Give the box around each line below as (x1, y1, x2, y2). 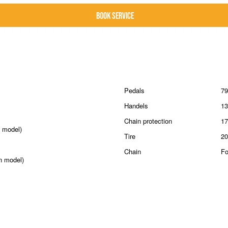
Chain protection (124, 116, 172, 126)
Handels (124, 101, 148, 110)
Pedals (124, 85, 145, 95)
